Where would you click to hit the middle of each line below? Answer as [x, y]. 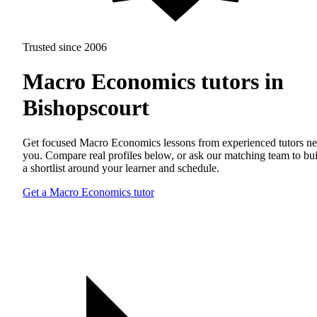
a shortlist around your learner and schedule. [121, 168]
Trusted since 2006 [65, 47]
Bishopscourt [86, 108]
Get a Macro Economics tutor [88, 192]
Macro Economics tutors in [153, 82]
